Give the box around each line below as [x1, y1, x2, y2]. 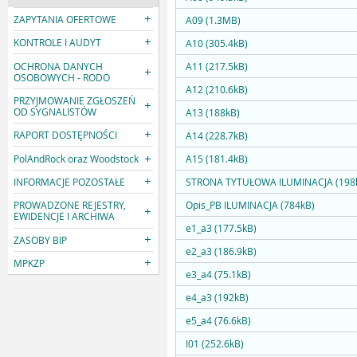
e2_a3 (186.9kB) [186, 245, 257, 258]
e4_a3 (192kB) [186, 291, 249, 304]
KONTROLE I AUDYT [14, 36, 102, 49]
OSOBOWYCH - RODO [14, 70, 111, 84]
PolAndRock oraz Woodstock [14, 151, 139, 165]
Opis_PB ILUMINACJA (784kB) [186, 198, 315, 212]
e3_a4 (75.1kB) [186, 268, 251, 281]
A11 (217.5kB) [186, 60, 248, 73]
